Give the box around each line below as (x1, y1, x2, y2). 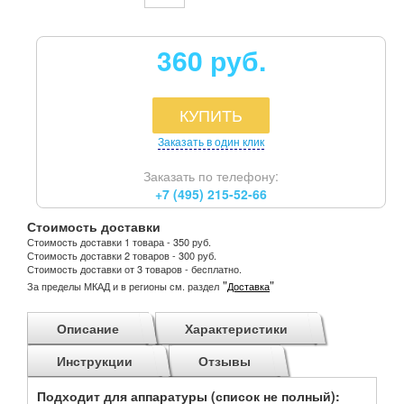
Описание (57, 318, 119, 337)
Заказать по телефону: (143, 166, 279, 185)
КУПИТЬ (179, 103, 243, 127)
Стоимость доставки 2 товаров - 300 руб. (27, 247, 216, 262)
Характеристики (185, 318, 288, 337)
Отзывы (198, 351, 251, 370)
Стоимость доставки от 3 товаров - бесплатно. (27, 261, 242, 276)
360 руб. (156, 40, 266, 79)
